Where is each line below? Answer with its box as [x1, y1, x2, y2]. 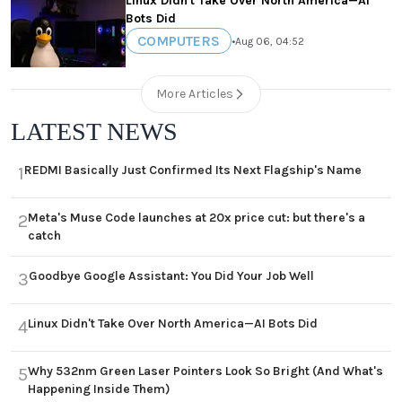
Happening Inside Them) [28, 381, 170, 398]
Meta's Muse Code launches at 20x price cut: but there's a [28, 210, 365, 226]
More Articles [156, 86, 233, 102]
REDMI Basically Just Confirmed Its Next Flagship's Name [24, 162, 362, 179]
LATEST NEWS [11, 118, 178, 146]
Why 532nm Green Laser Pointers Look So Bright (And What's [28, 363, 383, 380]
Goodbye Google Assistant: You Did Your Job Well [29, 268, 314, 284]
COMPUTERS [137, 32, 220, 50]
